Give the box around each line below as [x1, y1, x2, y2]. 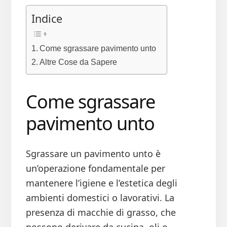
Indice [31, 11, 62, 26]
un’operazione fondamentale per [25, 162, 165, 175]
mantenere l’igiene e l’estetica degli [25, 177, 177, 190]
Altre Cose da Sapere [39, 57, 117, 67]
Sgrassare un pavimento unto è [25, 147, 161, 160]
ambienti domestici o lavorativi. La [25, 192, 174, 204]
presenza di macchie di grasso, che [25, 206, 176, 219]
